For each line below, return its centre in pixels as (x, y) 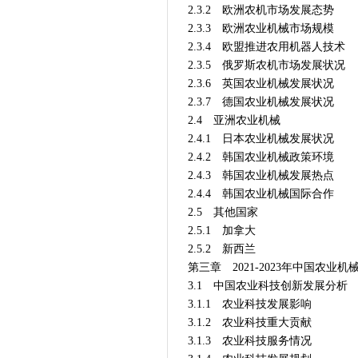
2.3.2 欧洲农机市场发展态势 (261, 10)
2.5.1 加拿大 (221, 231)
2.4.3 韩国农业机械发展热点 (261, 175)
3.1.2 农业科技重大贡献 (249, 322)
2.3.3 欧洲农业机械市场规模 (261, 28)
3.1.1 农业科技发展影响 (249, 304)
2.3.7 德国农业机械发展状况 (261, 102)
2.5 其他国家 (223, 212)
